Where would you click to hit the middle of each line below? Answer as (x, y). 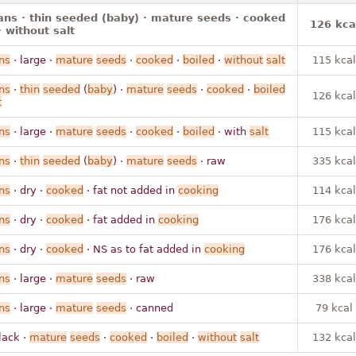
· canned (149, 308)
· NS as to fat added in (143, 249)
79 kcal (334, 308)
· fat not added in (130, 190)
